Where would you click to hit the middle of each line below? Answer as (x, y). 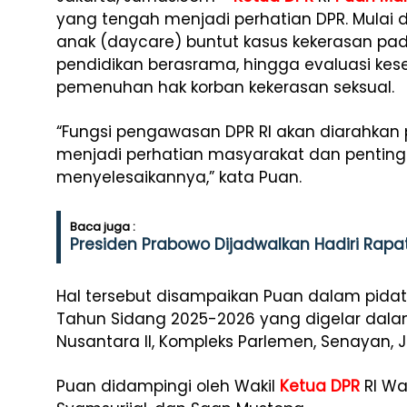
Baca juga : (103, 227)
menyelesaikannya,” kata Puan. (179, 177)
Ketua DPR (320, 386)
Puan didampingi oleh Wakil (168, 386)
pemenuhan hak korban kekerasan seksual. (225, 87)
